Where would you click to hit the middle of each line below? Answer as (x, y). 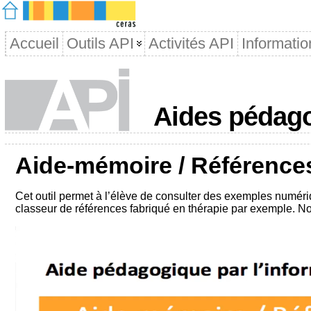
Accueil (34, 44)
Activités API (191, 44)
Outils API (100, 44)
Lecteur (33, 232)
